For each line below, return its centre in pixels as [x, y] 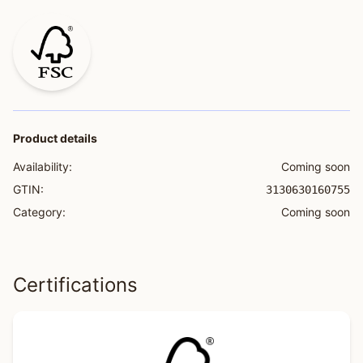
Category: [39, 212]
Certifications [75, 285]
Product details [55, 138]
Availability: [43, 167]
